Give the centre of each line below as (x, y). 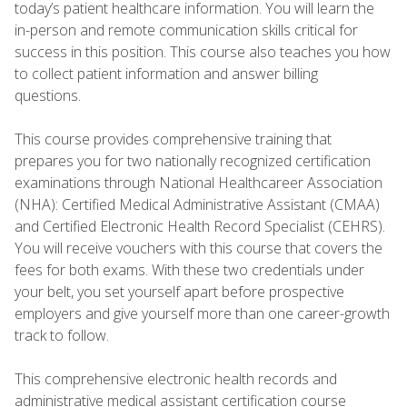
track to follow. (65, 335)
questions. (51, 95)
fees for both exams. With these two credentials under (189, 269)
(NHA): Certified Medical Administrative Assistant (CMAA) (197, 204)
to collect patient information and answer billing (166, 73)
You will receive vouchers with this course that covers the (199, 248)
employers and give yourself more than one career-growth (202, 313)
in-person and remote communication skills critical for (186, 30)
